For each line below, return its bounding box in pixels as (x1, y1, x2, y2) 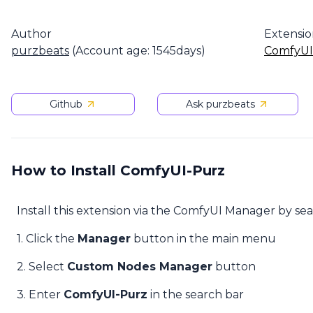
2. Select (17, 260, 67, 273)
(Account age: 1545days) (69, 44, 205, 57)
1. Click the (17, 232, 78, 245)
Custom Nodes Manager (67, 260, 212, 273)
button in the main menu (131, 232, 276, 245)
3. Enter (17, 288, 64, 301)
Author (11, 27, 52, 41)
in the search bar (147, 288, 244, 301)
